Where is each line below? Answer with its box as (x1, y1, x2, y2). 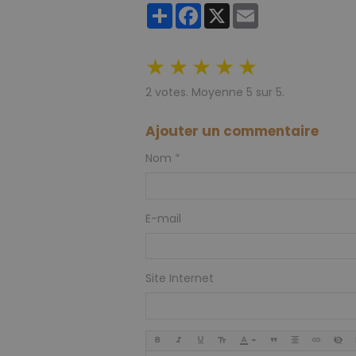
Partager (172, 2, 220, 18)
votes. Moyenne (152, 84, 246, 101)
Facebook (201, 2, 255, 18)
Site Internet (145, 270, 214, 287)
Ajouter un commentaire (145, 122, 319, 141)
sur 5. (253, 84, 284, 101)
